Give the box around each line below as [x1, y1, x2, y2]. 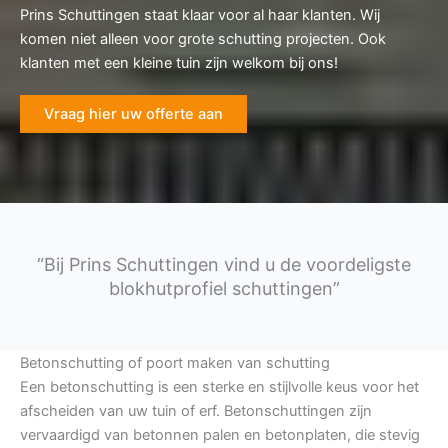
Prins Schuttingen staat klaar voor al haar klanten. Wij [20, 6, 380, 25]
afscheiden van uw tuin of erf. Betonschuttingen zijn [20, 402, 372, 421]
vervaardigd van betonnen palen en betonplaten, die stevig [20, 426, 420, 445]
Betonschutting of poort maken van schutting [20, 354, 330, 373]
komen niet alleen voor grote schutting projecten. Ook [20, 30, 386, 49]
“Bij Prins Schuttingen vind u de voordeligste [37, 254, 411, 276]
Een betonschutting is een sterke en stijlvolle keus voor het [20, 378, 419, 397]
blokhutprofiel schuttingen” [108, 278, 340, 300]
